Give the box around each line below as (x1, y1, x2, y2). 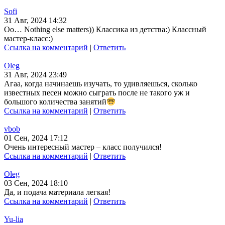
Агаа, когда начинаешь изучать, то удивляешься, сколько (4, 79, 197, 88)
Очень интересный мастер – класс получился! (4, 143, 162, 152)
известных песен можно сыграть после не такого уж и (4, 88, 190, 97)
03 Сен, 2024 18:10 (4, 179, 68, 188)
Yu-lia (4, 215, 23, 224)
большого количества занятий (4, 97, 106, 106)
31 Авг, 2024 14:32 (4, 16, 67, 25)
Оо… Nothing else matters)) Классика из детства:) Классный (4, 25, 206, 34)
